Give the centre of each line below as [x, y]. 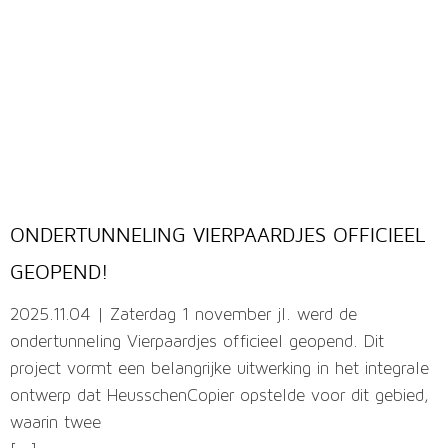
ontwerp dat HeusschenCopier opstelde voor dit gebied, [219, 397]
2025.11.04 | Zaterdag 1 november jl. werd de [183, 316]
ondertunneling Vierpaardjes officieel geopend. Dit [197, 343]
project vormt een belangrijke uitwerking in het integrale [219, 370]
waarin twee [55, 424]
